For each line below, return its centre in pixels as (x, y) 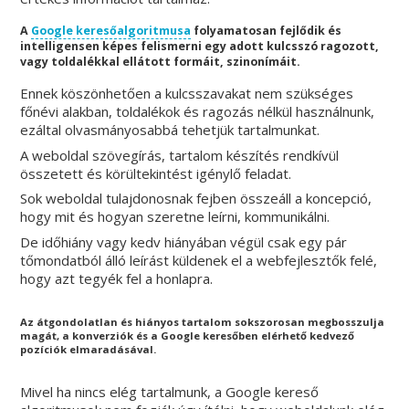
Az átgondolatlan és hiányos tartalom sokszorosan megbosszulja (203, 321)
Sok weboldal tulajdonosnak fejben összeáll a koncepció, (196, 199)
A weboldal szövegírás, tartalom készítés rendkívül (180, 155)
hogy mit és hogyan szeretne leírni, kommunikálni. (175, 217)
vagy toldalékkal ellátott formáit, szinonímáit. (161, 61)
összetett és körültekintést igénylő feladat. (156, 173)
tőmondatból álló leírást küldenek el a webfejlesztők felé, (199, 260)
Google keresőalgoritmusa (111, 30)
